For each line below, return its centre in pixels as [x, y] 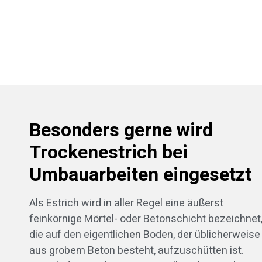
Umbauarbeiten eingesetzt [140, 175]
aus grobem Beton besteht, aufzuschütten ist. [137, 251]
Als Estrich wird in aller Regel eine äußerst [126, 204]
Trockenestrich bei [108, 153]
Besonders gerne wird [121, 130]
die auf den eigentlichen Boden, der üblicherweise [145, 235]
